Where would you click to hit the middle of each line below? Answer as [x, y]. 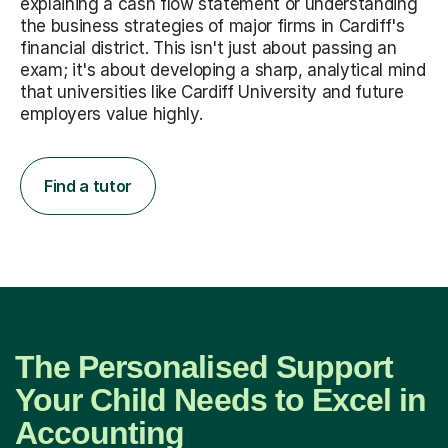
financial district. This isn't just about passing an [208, 47]
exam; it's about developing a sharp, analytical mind [223, 69]
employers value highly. [111, 113]
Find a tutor [88, 185]
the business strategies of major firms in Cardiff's [212, 25]
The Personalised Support [204, 366]
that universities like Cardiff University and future [212, 91]
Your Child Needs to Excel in [221, 399]
